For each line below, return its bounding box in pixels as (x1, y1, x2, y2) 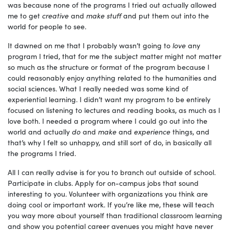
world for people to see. (8, 21, 86, 32)
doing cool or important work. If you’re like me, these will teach (8, 199, 214, 210)
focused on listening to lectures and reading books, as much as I (8, 105, 220, 116)
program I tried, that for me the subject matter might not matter (8, 51, 221, 62)
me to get (8, 10, 42, 21)
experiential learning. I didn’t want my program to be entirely (8, 94, 210, 105)
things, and (172, 126, 209, 137)
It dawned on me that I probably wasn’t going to (8, 40, 172, 51)
